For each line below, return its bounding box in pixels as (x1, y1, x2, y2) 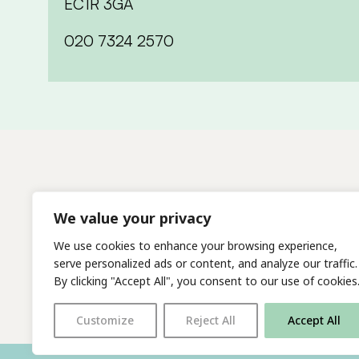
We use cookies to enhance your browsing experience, (54, 238, 337, 253)
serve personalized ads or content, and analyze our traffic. (54, 256, 357, 271)
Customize (76, 313, 135, 328)
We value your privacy (54, 208, 211, 228)
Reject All (186, 313, 236, 328)
